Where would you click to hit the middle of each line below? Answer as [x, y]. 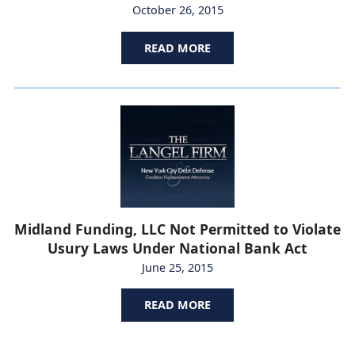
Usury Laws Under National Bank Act [177, 248]
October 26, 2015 [177, 10]
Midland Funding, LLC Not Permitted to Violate [177, 229]
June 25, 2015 [177, 267]
